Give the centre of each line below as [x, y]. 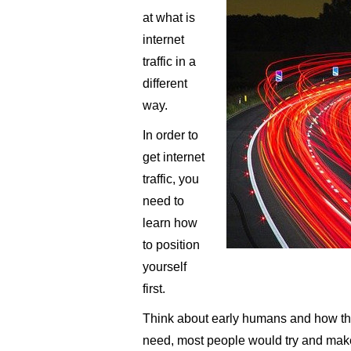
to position [171, 245]
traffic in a [169, 62]
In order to [170, 136]
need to [163, 201]
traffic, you [171, 179]
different [165, 84]
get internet [174, 157]
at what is [169, 18]
